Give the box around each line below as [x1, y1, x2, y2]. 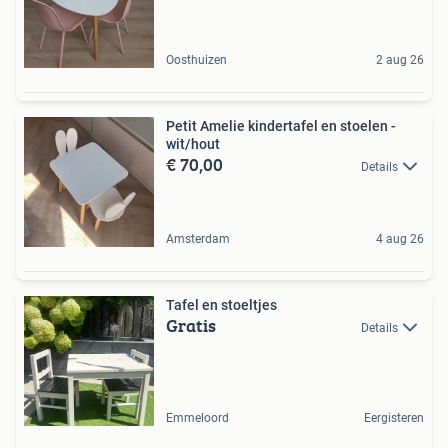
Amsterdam [166, 231, 230, 246]
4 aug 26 [376, 231, 424, 246]
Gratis [166, 311, 216, 339]
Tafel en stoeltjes [166, 296, 277, 313]
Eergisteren [364, 410, 424, 425]
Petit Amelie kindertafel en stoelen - [166, 117, 396, 134]
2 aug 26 [376, 52, 424, 67]
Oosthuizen [166, 52, 227, 67]
